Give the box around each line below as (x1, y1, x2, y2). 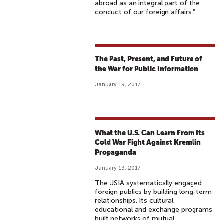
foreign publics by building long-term (95, 188, 212, 196)
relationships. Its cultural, (95, 196, 176, 205)
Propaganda (95, 148, 137, 156)
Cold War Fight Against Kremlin (95, 138, 201, 146)
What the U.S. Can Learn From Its (95, 129, 205, 137)
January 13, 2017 (95, 165, 141, 171)
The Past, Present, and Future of (95, 55, 203, 63)
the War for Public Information (95, 65, 199, 73)
